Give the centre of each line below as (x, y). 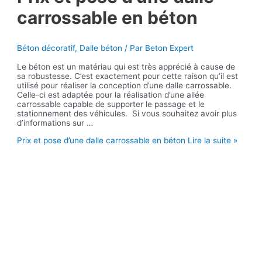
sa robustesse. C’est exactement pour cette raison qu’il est (128, 76)
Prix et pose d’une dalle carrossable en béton (101, 140)
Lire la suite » (212, 140)
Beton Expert (170, 48)
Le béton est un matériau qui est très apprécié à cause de (126, 66)
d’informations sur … (55, 123)
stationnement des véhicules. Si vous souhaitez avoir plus (127, 113)
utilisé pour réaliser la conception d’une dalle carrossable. (125, 85)
